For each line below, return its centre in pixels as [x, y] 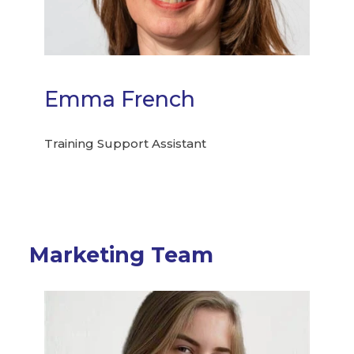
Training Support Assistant [126, 143]
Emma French [120, 100]
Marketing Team [122, 254]
